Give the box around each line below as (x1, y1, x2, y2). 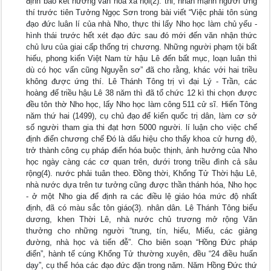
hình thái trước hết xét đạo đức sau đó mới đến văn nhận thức (26, 31, 257, 40)
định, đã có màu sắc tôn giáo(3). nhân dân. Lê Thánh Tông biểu (26, 203, 257, 212)
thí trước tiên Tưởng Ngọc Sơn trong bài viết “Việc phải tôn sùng (26, 8, 257, 17)
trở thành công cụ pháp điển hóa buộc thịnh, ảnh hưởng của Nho (26, 146, 257, 155)
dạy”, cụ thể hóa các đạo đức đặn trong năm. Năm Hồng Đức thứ (26, 261, 257, 270)
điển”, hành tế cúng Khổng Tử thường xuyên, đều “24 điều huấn (26, 249, 257, 258)
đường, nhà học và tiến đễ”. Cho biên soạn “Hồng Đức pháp (26, 238, 257, 247)
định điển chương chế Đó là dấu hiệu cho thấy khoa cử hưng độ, (26, 134, 257, 143)
